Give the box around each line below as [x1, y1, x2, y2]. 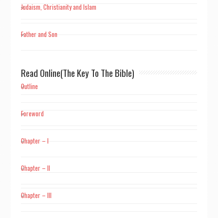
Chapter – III [20, 190, 52, 200]
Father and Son [20, 29, 57, 39]
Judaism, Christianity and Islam [20, 2, 96, 12]
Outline [20, 81, 38, 91]
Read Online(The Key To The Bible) [20, 66, 134, 79]
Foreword [20, 109, 44, 118]
